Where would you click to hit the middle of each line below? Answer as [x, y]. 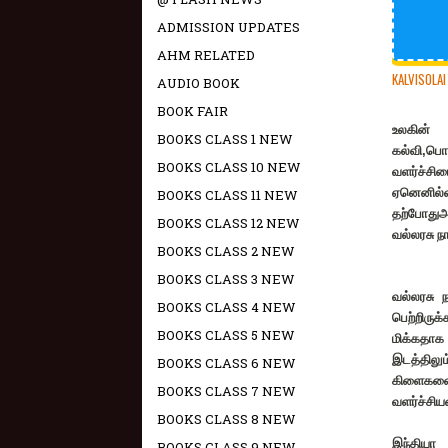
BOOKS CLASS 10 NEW [229, 167]
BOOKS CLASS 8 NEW [226, 419]
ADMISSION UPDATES [228, 27]
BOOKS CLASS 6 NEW [226, 363]
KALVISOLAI [419, 79]
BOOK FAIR [192, 111]
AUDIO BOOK [198, 83]
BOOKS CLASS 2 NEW [226, 251]
